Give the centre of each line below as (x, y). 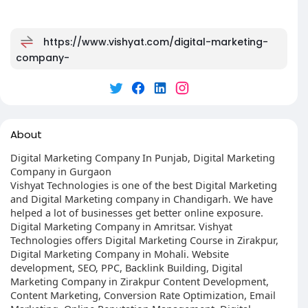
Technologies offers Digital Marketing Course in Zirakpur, (144, 240)
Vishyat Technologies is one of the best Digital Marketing (144, 185)
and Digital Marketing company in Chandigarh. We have (142, 199)
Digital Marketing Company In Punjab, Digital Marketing (143, 157)
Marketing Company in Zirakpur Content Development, (140, 281)
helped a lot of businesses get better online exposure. (137, 212)
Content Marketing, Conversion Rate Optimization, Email (143, 295)
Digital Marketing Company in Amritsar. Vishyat (121, 226)
